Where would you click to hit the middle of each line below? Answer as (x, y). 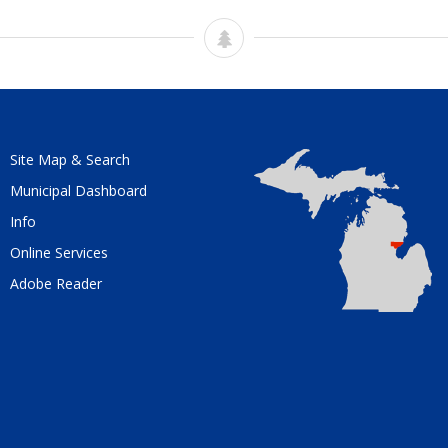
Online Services (58, 252)
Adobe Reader (55, 283)
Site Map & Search (69, 159)
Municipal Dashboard (78, 190)
